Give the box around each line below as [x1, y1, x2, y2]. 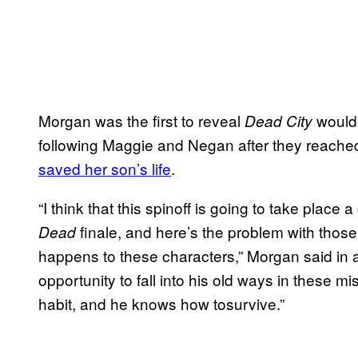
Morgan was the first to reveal [38, 109, 245, 131]
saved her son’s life [38, 157, 171, 179]
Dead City [245, 109, 312, 131]
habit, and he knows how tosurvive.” [38, 292, 284, 314]
